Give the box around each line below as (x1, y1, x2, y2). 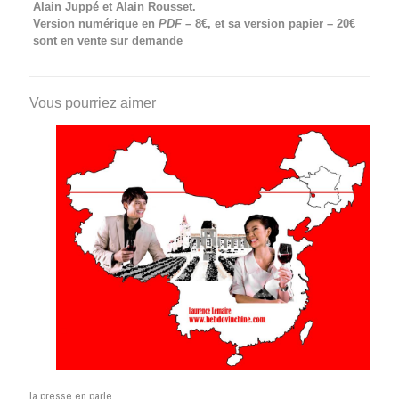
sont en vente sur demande (32, 34, 183, 47)
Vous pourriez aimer (29, 95, 156, 110)
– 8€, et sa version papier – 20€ (181, 17, 355, 30)
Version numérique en (32, 17, 159, 30)
